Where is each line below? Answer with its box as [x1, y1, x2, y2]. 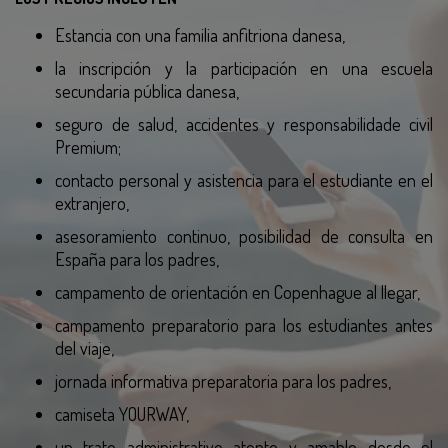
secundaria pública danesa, [55, 80, 239, 102]
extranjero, [55, 192, 129, 214]
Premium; [55, 136, 121, 158]
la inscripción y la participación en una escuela [55, 57, 433, 79]
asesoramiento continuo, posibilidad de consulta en [55, 225, 433, 247]
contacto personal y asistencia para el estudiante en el [55, 169, 433, 191]
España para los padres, [55, 248, 219, 270]
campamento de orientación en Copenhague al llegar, [55, 281, 420, 303]
